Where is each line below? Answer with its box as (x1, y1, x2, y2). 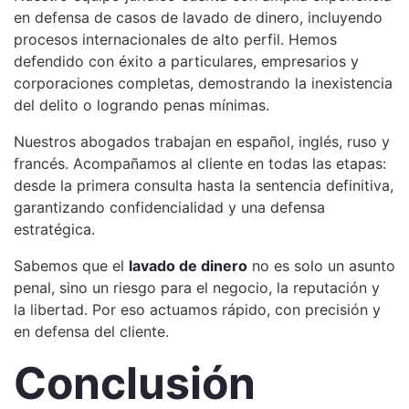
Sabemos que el (14, 257, 129, 275)
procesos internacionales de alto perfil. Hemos (14, 30, 337, 48)
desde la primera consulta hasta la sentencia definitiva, (14, 176, 393, 194)
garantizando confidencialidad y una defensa (14, 198, 325, 216)
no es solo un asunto (247, 257, 395, 275)
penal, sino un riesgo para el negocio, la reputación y (14, 278, 380, 297)
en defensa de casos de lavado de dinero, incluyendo (14, 8, 383, 26)
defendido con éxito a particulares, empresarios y (14, 52, 359, 70)
